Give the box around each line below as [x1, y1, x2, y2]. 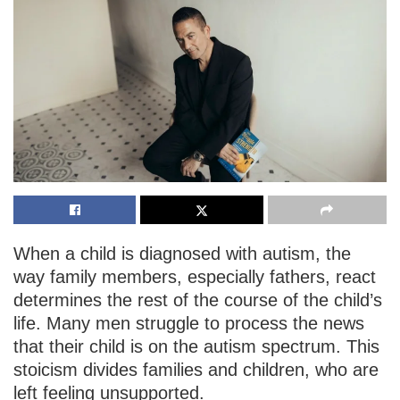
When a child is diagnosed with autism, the [13, 243, 351, 263]
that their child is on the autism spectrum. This [13, 336, 379, 356]
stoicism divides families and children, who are [13, 359, 379, 379]
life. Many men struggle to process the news [13, 312, 364, 333]
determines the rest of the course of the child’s [13, 289, 382, 310]
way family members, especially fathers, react [13, 266, 376, 287]
